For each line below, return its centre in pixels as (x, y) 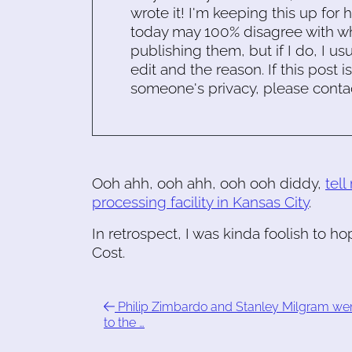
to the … (124, 323)
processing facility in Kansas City (200, 202)
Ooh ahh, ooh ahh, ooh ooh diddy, (209, 183)
